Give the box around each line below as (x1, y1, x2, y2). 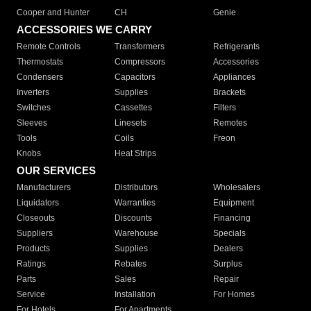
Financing (212, 213, 251, 224)
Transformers (115, 42, 165, 52)
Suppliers (17, 228, 53, 239)
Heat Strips (115, 149, 157, 159)
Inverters (17, 87, 49, 98)
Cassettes (115, 103, 153, 113)
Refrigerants (212, 42, 260, 52)
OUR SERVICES (17, 165, 96, 177)
